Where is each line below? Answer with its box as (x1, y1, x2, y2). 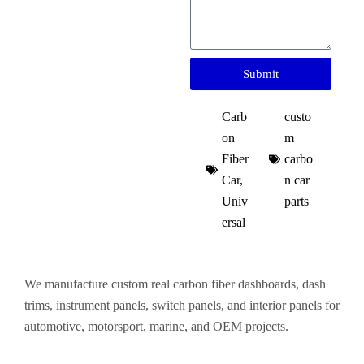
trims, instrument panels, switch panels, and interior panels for (24, 298, 340, 312)
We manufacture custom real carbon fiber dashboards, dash (24, 277, 326, 291)
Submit (243, 67, 279, 80)
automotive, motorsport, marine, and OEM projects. (24, 319, 288, 333)
